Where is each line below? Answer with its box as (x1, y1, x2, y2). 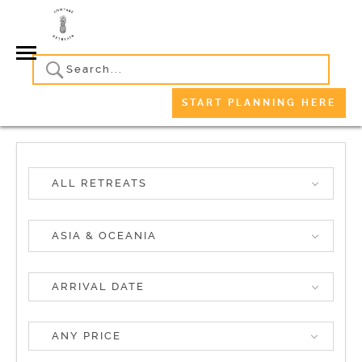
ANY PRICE (52, 329, 121, 342)
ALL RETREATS (52, 176, 147, 189)
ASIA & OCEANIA (52, 229, 157, 242)
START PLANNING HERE (182, 96, 336, 108)
